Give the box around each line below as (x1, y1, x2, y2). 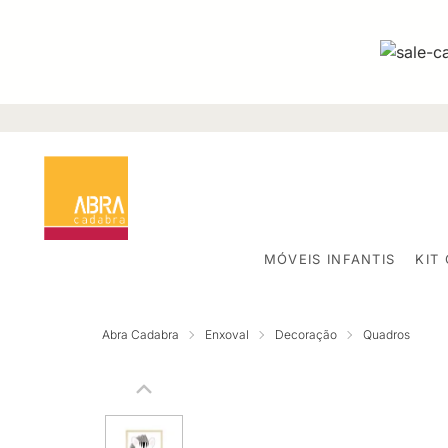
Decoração (275, 326, 337, 342)
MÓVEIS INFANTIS (263, 250, 396, 267)
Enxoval (205, 326, 249, 342)
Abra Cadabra (102, 326, 179, 342)
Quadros (363, 326, 410, 342)
